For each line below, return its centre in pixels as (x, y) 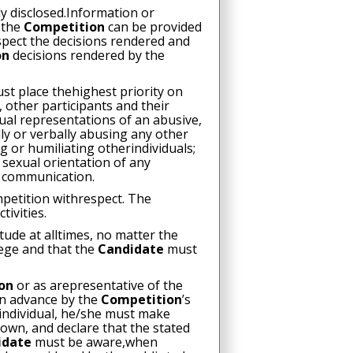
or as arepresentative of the (99, 285)
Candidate (132, 249)
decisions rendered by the (88, 55)
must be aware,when (96, 342)
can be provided (154, 27)
